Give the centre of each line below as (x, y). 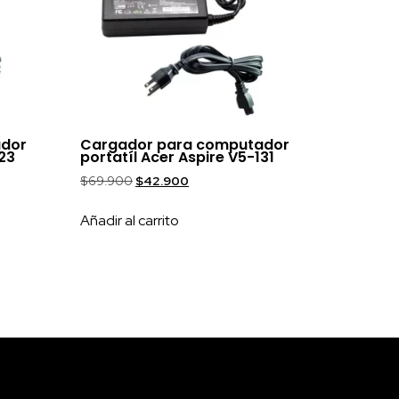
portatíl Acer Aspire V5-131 (178, 157)
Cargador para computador (185, 144)
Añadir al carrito (130, 220)
